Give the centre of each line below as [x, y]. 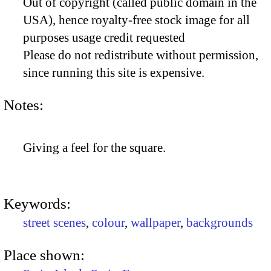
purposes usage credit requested [104, 38]
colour [108, 223]
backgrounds [220, 223]
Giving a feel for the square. [94, 148]
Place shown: [44, 255]
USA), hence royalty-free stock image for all [136, 20]
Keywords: [37, 204]
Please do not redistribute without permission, [141, 55]
